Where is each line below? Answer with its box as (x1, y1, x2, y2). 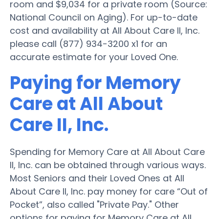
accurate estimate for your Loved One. (10, 50, 178, 63)
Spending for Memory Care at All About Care (10, 145, 205, 158)
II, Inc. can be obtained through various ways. (10, 158, 206, 171)
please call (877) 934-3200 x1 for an (10, 37, 167, 50)
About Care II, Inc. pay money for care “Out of (10, 185, 208, 197)
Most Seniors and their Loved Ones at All (10, 172, 184, 184)
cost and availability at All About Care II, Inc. (10, 24, 199, 37)
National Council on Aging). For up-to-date (10, 11, 197, 23)
